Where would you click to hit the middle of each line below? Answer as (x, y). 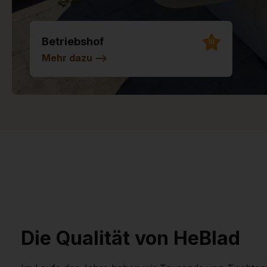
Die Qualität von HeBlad (131, 238)
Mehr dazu (68, 58)
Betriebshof (73, 41)
